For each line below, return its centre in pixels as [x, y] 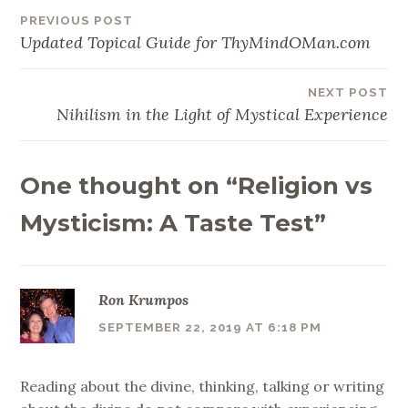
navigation [95, 72]
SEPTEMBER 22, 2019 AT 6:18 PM [210, 327]
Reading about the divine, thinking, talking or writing [203, 386]
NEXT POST [347, 92]
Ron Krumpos [143, 300]
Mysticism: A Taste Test [168, 223]
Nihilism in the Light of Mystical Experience [222, 114]
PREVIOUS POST [77, 20]
